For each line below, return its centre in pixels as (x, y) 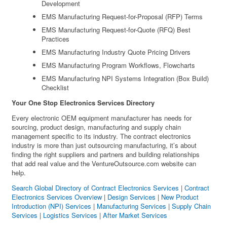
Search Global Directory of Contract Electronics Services (96, 188)
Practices (56, 39)
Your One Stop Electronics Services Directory (83, 103)
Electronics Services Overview (57, 197)
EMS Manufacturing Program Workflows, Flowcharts (119, 65)
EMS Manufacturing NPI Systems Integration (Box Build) (125, 79)
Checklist (55, 88)
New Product (180, 197)
